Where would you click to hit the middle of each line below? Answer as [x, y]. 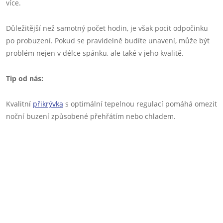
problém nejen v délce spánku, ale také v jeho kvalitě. [95, 53]
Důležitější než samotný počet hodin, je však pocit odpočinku [107, 28]
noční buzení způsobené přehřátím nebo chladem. [91, 116]
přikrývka [48, 104]
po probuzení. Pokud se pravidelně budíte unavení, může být [108, 41]
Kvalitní [19, 104]
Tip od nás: [25, 78]
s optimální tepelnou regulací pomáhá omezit [140, 104]
